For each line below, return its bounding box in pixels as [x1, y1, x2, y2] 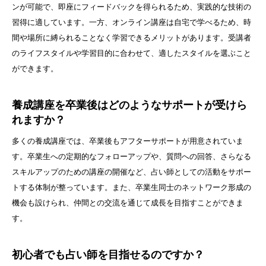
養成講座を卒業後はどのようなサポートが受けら [12, 99, 247, 112]
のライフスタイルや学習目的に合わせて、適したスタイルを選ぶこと [12, 49, 251, 58]
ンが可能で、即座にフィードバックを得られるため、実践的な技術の [12, 2, 251, 12]
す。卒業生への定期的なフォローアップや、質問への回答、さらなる [12, 152, 251, 161]
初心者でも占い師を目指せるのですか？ [12, 249, 204, 261]
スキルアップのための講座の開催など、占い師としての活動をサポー [12, 167, 251, 177]
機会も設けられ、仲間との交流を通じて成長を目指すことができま [12, 198, 243, 208]
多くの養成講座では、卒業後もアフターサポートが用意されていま [12, 137, 243, 146]
